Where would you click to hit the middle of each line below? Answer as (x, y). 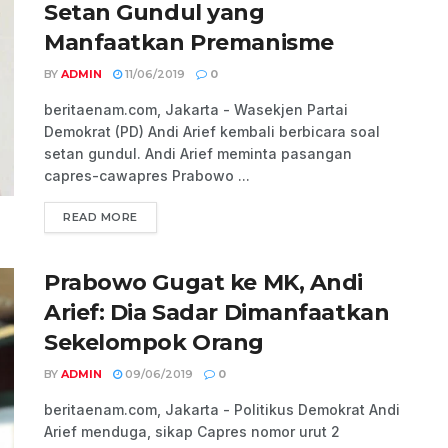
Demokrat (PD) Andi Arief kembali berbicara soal (212, 132)
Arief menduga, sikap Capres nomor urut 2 (192, 432)
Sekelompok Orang (154, 343)
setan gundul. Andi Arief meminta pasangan (198, 154)
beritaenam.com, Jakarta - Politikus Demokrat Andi (222, 410)
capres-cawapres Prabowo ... (147, 176)
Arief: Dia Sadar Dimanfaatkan (217, 313)
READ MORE (100, 217)
